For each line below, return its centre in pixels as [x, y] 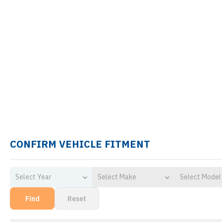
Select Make [117, 177]
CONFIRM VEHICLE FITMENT [80, 144]
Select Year [33, 177]
